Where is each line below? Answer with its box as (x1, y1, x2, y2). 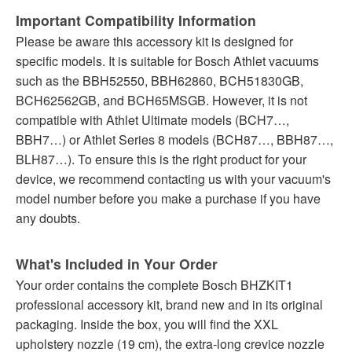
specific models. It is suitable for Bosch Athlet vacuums (16, 51, 319, 70)
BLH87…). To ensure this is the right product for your (16, 149, 306, 168)
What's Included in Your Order (16, 253, 218, 273)
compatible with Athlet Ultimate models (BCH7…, (16, 110, 289, 129)
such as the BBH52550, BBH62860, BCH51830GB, (16, 71, 303, 90)
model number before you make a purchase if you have (16, 189, 321, 207)
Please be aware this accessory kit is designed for (16, 31, 293, 50)
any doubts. (16, 208, 80, 227)
